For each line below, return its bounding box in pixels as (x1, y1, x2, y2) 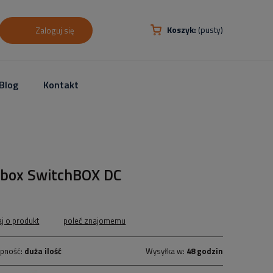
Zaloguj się (35, 24, 74, 37)
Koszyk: (167, 23, 196, 36)
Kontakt (43, 77, 79, 92)
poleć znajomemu (63, 214, 126, 227)
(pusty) (198, 23, 223, 36)
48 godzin (186, 245, 223, 257)
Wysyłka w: (145, 245, 186, 257)
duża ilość (24, 245, 62, 257)
